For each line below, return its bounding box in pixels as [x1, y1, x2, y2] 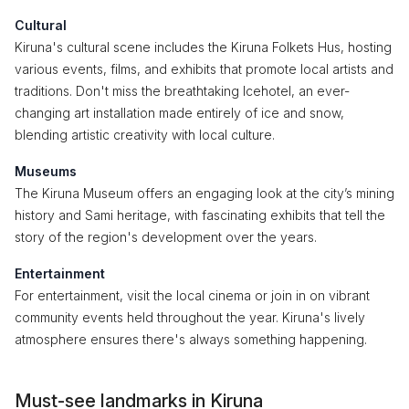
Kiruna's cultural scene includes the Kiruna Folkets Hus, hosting [15, 39, 392, 55]
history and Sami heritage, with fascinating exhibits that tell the [15, 207, 385, 223]
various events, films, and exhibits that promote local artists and [15, 61, 393, 77]
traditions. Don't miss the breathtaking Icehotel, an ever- [15, 83, 350, 99]
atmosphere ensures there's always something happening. [15, 331, 367, 347]
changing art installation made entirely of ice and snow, [15, 105, 344, 121]
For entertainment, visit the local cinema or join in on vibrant [15, 288, 370, 303]
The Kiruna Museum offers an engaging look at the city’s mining [15, 185, 394, 201]
